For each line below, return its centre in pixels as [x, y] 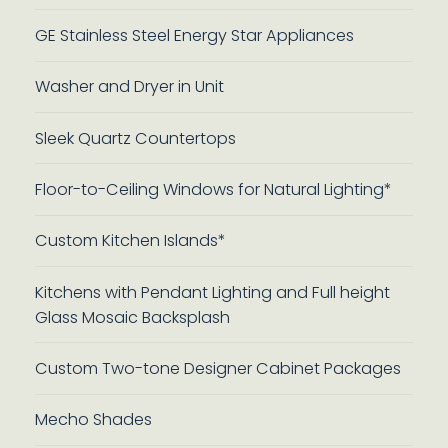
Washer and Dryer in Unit [129, 87]
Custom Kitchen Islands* [130, 241]
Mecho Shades [93, 420]
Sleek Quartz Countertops [135, 138]
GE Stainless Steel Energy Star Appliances [194, 35]
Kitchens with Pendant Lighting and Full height [212, 292]
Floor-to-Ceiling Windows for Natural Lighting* [213, 189]
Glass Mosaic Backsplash [132, 317]
